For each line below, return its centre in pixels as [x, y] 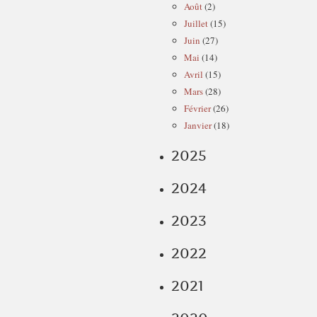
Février [197, 108]
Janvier [198, 125]
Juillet [196, 23]
